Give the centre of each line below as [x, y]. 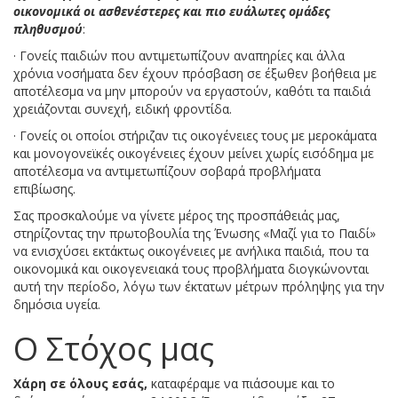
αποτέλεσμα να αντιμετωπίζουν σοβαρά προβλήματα [167, 171]
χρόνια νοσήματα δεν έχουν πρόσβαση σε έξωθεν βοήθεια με [195, 73]
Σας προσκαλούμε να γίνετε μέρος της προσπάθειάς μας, [177, 215]
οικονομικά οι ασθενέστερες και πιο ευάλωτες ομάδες [171, 11]
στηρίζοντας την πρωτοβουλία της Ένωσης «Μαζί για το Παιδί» [195, 233]
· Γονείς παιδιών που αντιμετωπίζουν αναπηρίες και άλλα [179, 55]
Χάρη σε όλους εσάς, [82, 383]
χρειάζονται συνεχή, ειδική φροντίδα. [123, 108]
